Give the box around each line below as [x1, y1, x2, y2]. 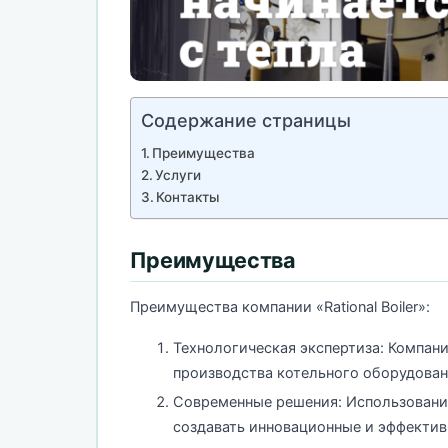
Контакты [156, 189, 220, 206]
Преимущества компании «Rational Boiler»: [129, 298, 430, 317]
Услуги [155, 167, 202, 184]
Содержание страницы [140, 110, 351, 132]
